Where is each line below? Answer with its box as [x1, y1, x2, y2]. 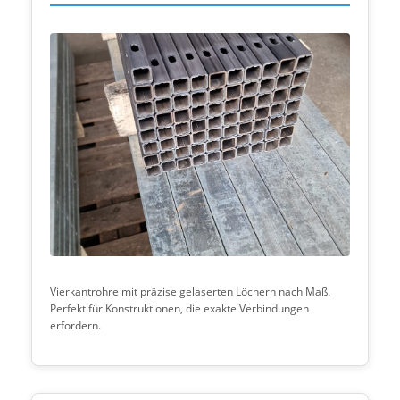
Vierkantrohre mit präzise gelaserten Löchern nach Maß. [50, 284, 330, 299]
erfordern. [50, 318, 101, 333]
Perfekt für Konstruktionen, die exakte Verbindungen [50, 301, 309, 316]
